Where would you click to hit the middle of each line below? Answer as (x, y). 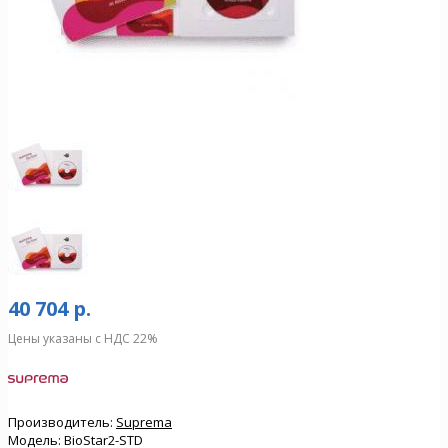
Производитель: (60, 421)
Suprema (144, 421)
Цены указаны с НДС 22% (83, 338)
